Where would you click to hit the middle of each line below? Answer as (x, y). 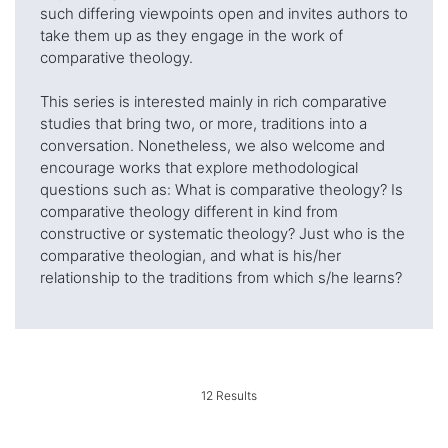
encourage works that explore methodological (199, 167)
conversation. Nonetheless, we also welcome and (212, 145)
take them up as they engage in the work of (191, 35)
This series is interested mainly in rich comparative (213, 101)
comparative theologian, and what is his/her (190, 255)
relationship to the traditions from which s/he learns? (221, 277)
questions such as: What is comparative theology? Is (221, 189)
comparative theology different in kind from (189, 211)
